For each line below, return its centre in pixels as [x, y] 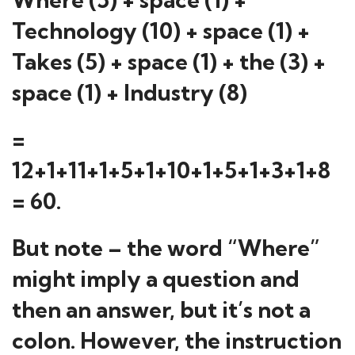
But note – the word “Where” [166, 248]
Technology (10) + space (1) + [161, 31]
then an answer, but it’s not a [161, 309]
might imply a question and [156, 279]
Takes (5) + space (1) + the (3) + [169, 61]
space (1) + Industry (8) [130, 92]
